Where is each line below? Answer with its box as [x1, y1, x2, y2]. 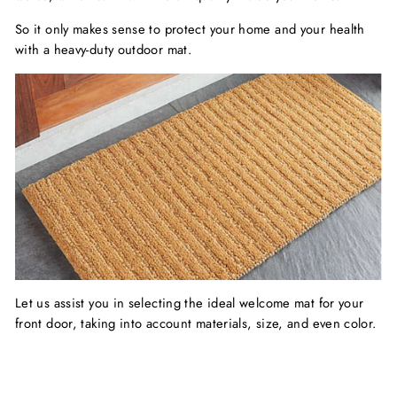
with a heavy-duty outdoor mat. [15, 40, 192, 59]
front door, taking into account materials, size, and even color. [15, 313, 377, 333]
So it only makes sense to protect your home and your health [15, 19, 365, 39]
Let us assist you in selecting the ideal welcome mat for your [15, 292, 364, 313]
